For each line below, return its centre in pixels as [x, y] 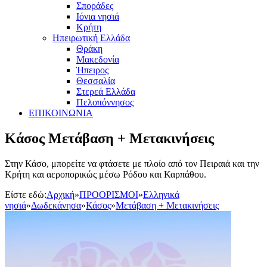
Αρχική [60, 194]
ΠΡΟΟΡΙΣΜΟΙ [109, 194]
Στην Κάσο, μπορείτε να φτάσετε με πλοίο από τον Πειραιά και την [132, 163]
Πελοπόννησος [105, 102]
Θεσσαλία [96, 80]
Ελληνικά [161, 194]
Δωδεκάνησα [56, 205]
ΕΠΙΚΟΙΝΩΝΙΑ [61, 113]
